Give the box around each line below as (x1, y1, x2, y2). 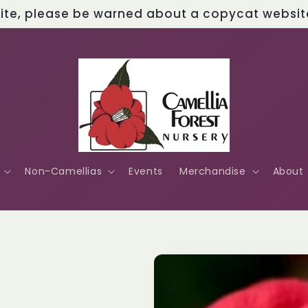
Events (129, 164, 163, 178)
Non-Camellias (25, 164, 102, 178)
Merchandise (179, 164, 246, 178)
